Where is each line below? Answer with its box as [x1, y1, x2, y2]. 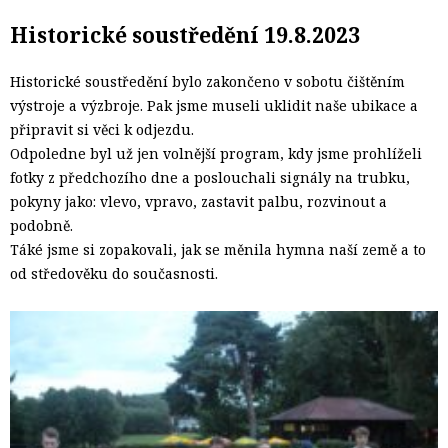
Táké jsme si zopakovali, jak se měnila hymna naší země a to [10, 240, 426, 260]
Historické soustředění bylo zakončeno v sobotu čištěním [10, 72, 405, 92]
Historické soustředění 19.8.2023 [10, 20, 360, 49]
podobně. [10, 216, 73, 236]
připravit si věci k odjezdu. [10, 120, 194, 140]
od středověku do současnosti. [10, 264, 218, 284]
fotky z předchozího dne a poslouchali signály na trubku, [10, 168, 410, 188]
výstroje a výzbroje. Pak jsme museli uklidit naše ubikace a [10, 96, 418, 116]
